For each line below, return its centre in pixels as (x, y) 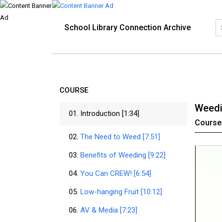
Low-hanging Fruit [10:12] (123, 192)
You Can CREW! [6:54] (117, 173)
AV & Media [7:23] (111, 210)
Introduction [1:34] (111, 113)
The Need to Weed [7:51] (122, 137)
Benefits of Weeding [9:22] (125, 155)
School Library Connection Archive (127, 28)
